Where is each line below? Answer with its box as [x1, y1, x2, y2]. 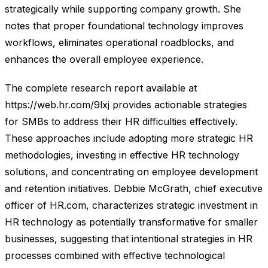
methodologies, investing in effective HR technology [5, 149, 239, 162]
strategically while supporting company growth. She [5, 3, 241, 16]
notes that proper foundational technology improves [5, 20, 243, 32]
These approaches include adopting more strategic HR [5, 132, 253, 145]
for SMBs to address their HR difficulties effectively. [5, 115, 237, 128]
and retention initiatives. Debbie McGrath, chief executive [5, 182, 263, 195]
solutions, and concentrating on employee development [5, 166, 258, 178]
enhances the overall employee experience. [5, 53, 203, 66]
